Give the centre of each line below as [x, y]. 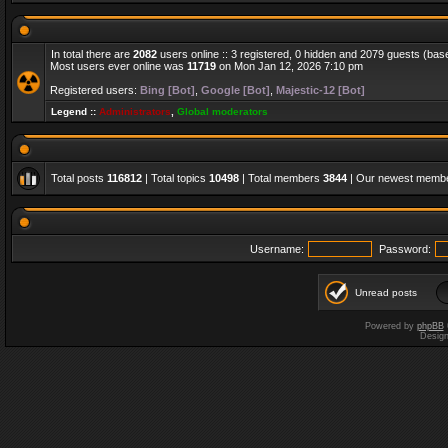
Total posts [79, 178]
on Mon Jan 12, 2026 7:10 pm [289, 66]
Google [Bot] [235, 90]
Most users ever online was [118, 66]
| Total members [281, 178]
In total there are [92, 54]
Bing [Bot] [167, 90]
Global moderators [222, 111]
